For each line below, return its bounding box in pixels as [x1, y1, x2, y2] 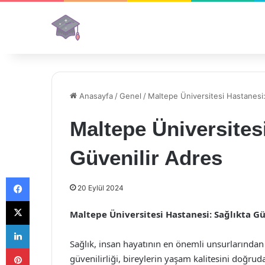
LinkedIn [29, 219, 60, 229]
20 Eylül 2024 [77, 183, 124, 192]
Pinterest [29, 243, 63, 253]
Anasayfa [77, 91, 113, 101]
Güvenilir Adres [70, 146, 222, 169]
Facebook [29, 172, 65, 182]
